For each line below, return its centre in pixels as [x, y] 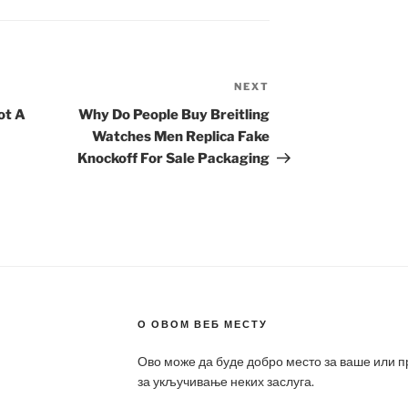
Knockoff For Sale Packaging [174, 159]
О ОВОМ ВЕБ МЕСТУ [202, 325]
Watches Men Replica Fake [181, 137]
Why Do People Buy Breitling [174, 115]
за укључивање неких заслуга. [225, 382]
